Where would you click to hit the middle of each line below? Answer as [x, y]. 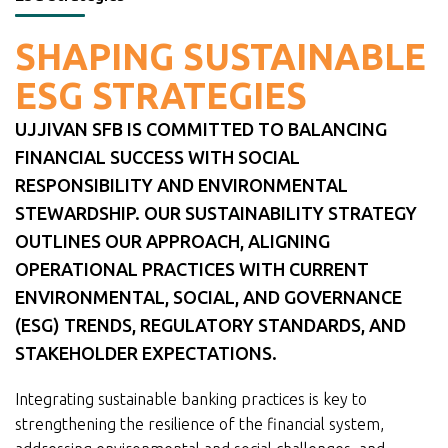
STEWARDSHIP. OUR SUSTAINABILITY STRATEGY [216, 213]
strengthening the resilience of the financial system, [199, 424]
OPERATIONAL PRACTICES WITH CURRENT [192, 269]
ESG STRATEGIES [161, 96]
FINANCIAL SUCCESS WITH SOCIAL [157, 157]
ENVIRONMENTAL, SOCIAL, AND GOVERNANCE [208, 297]
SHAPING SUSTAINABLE [220, 57]
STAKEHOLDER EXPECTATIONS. [146, 353]
